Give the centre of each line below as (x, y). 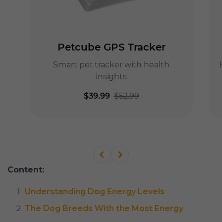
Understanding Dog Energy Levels (95, 192)
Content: (26, 170)
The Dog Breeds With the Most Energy (104, 209)
